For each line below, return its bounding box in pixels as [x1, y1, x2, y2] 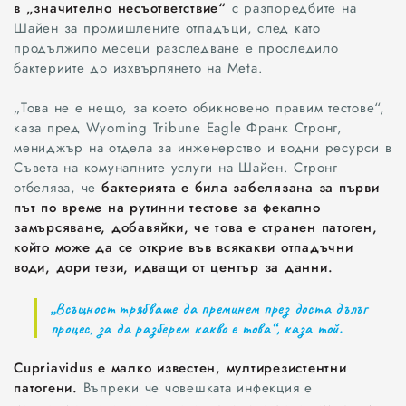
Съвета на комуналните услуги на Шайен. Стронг [14, 158, 338, 179]
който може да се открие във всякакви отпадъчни [14, 237, 353, 258]
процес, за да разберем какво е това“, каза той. [50, 317, 343, 338]
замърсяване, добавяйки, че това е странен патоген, [14, 217, 378, 238]
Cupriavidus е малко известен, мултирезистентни [14, 358, 347, 379]
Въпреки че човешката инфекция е [82, 378, 313, 399]
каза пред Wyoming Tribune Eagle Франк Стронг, [14, 118, 343, 139]
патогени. [14, 378, 83, 399]
